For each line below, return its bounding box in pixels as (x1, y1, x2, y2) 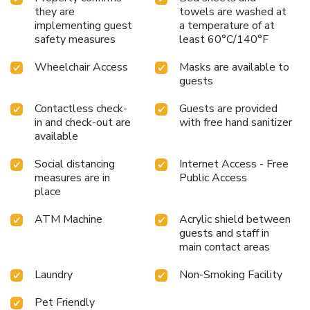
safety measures (35, 32, 116, 48)
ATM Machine (35, 212, 102, 228)
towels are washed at (179, 4, 286, 20)
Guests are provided (179, 101, 277, 117)
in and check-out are (35, 115, 131, 131)
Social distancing (35, 156, 115, 172)
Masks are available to (179, 60, 289, 75)
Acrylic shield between (179, 212, 291, 228)
